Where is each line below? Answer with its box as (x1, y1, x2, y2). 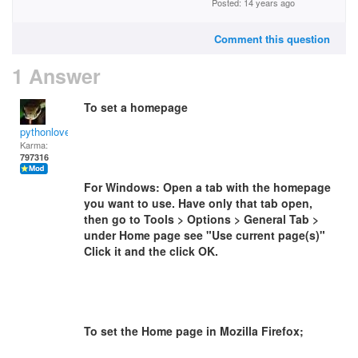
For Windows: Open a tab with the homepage (84, 179, 331, 195)
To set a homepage (84, 99, 188, 115)
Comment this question (214, 31, 330, 46)
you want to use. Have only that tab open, (84, 195, 312, 211)
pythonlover (20, 124, 74, 139)
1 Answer (12, 62, 101, 90)
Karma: (20, 138, 48, 151)
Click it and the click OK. (84, 243, 218, 259)
